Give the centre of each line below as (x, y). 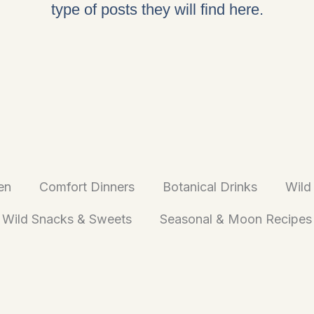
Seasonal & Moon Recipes (236, 219)
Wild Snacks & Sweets (67, 219)
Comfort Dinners (87, 187)
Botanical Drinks (210, 187)
